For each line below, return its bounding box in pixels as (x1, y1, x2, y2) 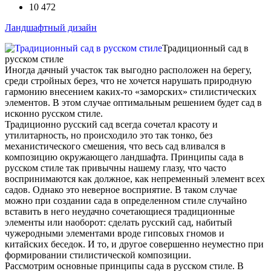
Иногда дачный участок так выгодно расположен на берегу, (5, 65, 252, 76)
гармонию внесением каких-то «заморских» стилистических (5, 87, 256, 97)
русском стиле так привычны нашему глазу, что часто (5, 163, 226, 174)
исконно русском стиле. (5, 108, 103, 119)
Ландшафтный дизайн (5, 22, 97, 33)
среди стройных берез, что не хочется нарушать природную (5, 76, 252, 87)
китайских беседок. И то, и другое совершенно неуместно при (5, 239, 264, 250)
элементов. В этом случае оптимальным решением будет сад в (5, 97, 262, 108)
